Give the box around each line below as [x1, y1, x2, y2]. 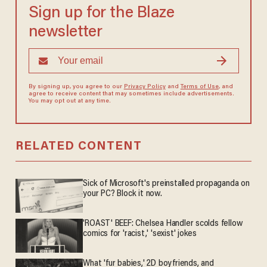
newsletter [28, 24, 103, 41]
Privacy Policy [123, 84, 166, 91]
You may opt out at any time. [28, 98, 111, 105]
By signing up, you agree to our [28, 84, 124, 91]
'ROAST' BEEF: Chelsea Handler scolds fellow [83, 219, 243, 229]
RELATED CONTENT [15, 141, 142, 153]
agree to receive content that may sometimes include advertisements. [28, 91, 234, 98]
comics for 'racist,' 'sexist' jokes [83, 229, 197, 239]
